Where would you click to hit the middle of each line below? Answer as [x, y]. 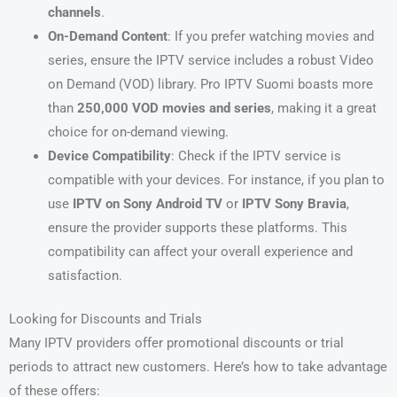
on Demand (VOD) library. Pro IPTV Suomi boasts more [210, 84]
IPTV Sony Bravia [294, 203]
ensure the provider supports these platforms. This [197, 227]
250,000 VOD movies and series [174, 108]
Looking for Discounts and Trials [105, 319]
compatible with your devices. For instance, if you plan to [216, 179]
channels [74, 12]
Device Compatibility [109, 156]
